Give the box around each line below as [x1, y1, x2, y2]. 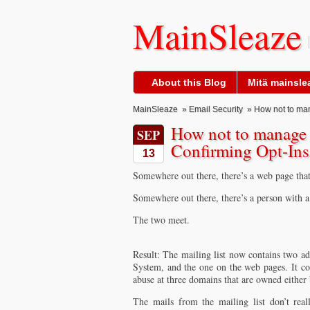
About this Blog [152, 77, 226, 88]
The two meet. [133, 213, 190, 226]
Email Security [189, 104, 243, 114]
